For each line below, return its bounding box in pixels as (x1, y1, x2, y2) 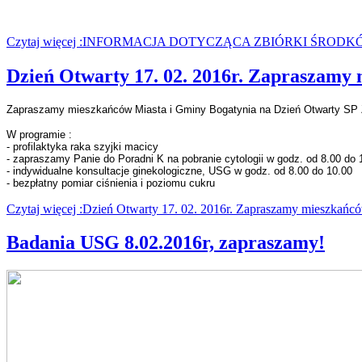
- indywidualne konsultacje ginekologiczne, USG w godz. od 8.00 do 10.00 (6, 164, 352, 177)
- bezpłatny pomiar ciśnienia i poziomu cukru (6, 176, 215, 189)
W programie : (6, 128, 72, 141)
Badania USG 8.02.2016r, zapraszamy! (6, 232, 325, 254)
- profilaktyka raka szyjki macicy (6, 140, 158, 153)
